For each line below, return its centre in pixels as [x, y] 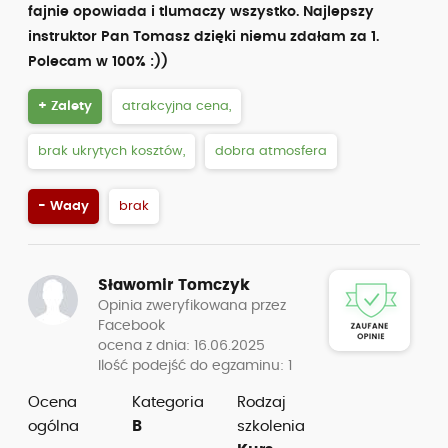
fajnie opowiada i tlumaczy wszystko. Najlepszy [201, 12]
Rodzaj [261, 402]
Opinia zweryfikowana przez [192, 306]
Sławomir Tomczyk [174, 285]
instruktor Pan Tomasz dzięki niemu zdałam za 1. [203, 37]
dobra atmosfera [271, 151]
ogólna [53, 426]
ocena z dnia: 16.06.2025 [181, 346]
